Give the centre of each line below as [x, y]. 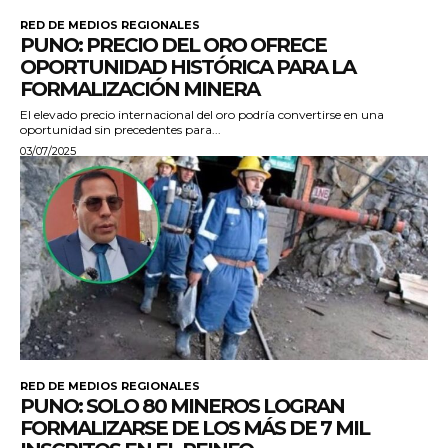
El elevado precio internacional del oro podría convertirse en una [202, 115]
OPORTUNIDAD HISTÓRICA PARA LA [187, 67]
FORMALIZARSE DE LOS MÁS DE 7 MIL [194, 428]
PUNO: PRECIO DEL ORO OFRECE [173, 45]
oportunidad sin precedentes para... [120, 130]
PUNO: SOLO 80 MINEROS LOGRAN [182, 406]
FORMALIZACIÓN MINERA [139, 89]
